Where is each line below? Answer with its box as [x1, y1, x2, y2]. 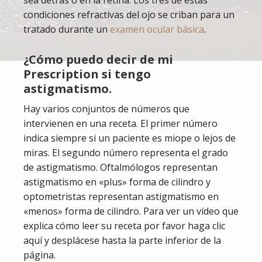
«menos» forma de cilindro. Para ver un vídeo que [23, 205, 239, 218]
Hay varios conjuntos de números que [23, 102, 189, 116]
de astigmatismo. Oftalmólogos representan [23, 161, 218, 174]
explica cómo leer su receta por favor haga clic [23, 219, 225, 233]
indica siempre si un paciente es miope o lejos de [23, 132, 236, 145]
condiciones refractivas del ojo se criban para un [23, 8, 235, 22]
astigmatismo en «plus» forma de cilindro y [23, 175, 211, 189]
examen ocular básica [108, 23, 204, 36]
